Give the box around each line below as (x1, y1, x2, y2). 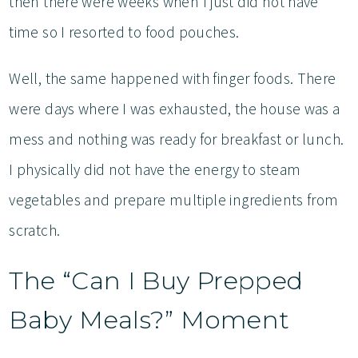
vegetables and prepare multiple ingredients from (9, 189, 339, 209)
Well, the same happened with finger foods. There (9, 68, 336, 88)
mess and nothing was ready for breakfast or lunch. (9, 129, 344, 149)
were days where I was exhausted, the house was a (9, 98, 340, 118)
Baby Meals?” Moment (9, 304, 296, 335)
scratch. (9, 220, 64, 240)
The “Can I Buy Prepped (9, 265, 304, 296)
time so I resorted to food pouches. (9, 22, 240, 42)
